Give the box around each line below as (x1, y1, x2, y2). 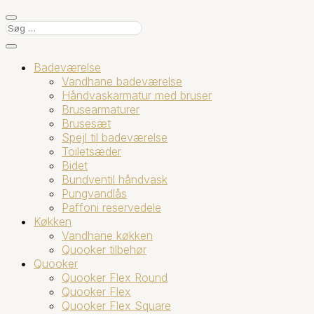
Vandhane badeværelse (62, 74, 182, 88)
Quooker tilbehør (62, 242, 146, 257)
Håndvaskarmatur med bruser (62, 88, 212, 102)
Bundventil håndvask (62, 172, 168, 186)
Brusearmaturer (62, 102, 139, 116)
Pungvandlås (62, 186, 127, 200)
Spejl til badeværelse (62, 130, 168, 144)
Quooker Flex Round (62, 270, 168, 285)
